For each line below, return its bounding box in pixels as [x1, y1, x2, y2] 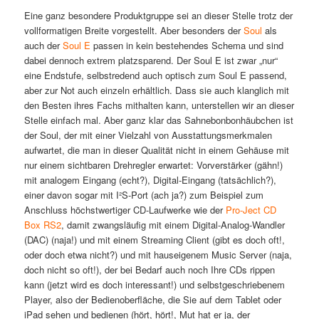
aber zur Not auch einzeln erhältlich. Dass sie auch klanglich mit [23, 83, 289, 98]
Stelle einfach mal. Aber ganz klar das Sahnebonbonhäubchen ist [23, 113, 293, 127]
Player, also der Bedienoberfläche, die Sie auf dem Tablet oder [23, 293, 281, 307]
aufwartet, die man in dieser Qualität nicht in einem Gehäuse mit [23, 143, 289, 157]
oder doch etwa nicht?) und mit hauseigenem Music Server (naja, [23, 248, 292, 262]
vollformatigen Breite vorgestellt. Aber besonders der [23, 23, 244, 38]
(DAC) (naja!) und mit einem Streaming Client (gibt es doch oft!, [23, 233, 285, 247]
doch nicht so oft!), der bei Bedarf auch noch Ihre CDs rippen [23, 263, 275, 277]
